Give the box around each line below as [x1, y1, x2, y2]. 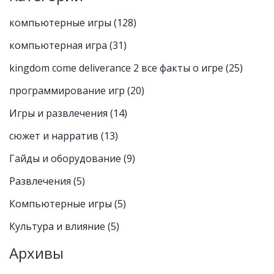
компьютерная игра [9, 39, 109, 53]
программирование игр [9, 84, 127, 98]
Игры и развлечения [9, 106, 110, 120]
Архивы [9, 243, 64, 264]
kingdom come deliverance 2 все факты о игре [9, 61, 226, 75]
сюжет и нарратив [9, 129, 101, 143]
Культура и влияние [9, 220, 108, 234]
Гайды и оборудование [9, 152, 124, 166]
